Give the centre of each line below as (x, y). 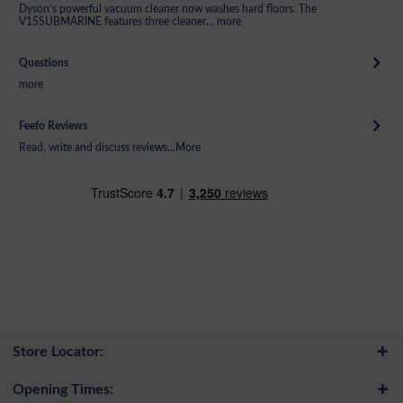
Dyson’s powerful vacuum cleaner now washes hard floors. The (168, 9)
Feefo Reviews (53, 125)
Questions (44, 63)
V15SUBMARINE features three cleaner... (116, 21)
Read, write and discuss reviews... (97, 147)
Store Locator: (58, 351)
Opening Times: (63, 389)
